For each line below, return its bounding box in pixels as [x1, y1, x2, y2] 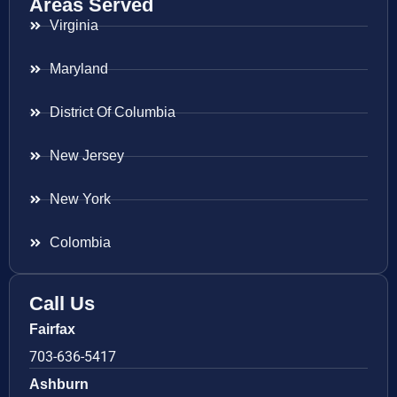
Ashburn [29, 377, 89, 393]
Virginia [49, 18, 98, 34]
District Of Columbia [49, 105, 175, 121]
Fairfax [29, 322, 75, 338]
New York [49, 191, 111, 207]
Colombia [49, 235, 111, 251]
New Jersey [49, 148, 124, 164]
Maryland [49, 61, 108, 77]
